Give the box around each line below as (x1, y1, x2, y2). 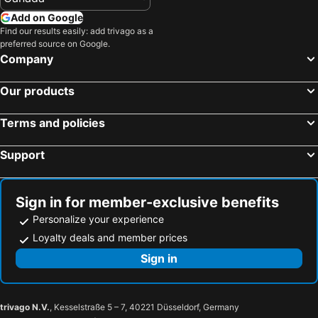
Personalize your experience (33, 212, 164, 225)
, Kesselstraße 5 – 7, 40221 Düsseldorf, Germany (50, 301, 239, 312)
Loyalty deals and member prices (33, 231, 187, 243)
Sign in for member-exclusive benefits (16, 193, 279, 211)
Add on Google (11, 11, 83, 23)
